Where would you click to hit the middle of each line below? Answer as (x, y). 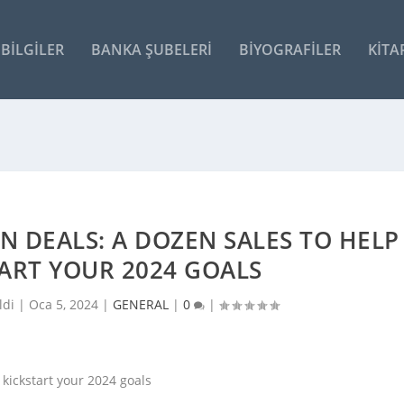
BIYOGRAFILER (289, 49)
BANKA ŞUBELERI (151, 49)
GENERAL (140, 304)
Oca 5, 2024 (63, 304)
